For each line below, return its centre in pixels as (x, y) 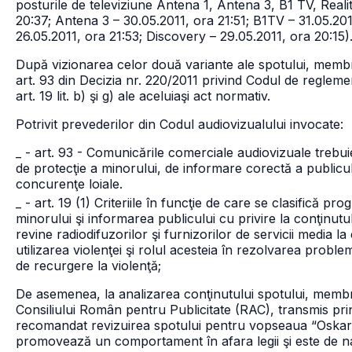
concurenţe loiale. (69, 184)
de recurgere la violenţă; (88, 266)
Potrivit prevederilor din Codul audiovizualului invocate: (180, 124)
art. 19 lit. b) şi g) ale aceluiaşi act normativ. (143, 96)
